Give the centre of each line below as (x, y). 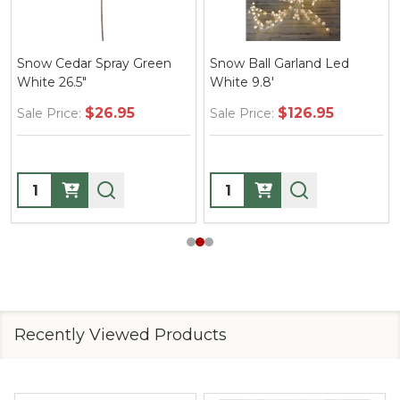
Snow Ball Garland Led (279, 63)
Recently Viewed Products (121, 335)
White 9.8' (242, 82)
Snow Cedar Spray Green (94, 63)
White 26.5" (52, 82)
